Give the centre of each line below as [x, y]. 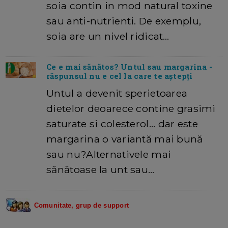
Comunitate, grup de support [81, 205]
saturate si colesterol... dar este [122, 123]
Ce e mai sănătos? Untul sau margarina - [129, 66]
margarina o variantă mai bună [125, 139]
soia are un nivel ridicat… [108, 36]
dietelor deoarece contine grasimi [131, 108]
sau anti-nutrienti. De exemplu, [124, 21]
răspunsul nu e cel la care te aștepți [120, 76]
